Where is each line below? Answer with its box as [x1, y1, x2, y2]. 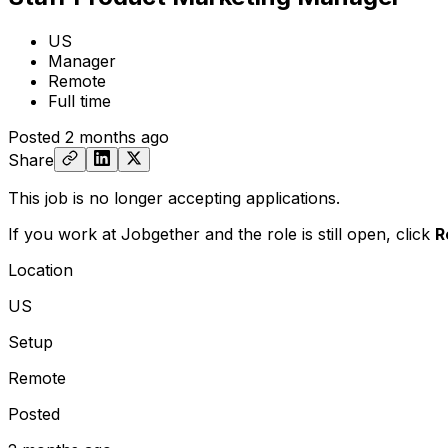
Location [8, 259, 73, 280]
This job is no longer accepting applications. [8, 187, 340, 208]
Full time [48, 90, 111, 111]
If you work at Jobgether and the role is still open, [8, 223, 396, 244]
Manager [48, 50, 116, 71]
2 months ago [65, 126, 169, 147]
